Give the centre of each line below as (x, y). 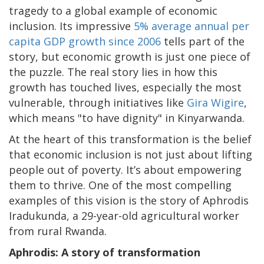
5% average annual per (192, 26)
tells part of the (203, 41)
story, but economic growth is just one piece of (130, 56)
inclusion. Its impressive (71, 26)
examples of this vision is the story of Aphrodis (129, 200)
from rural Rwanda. (58, 231)
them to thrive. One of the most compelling (120, 185)
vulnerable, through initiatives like (98, 102)
